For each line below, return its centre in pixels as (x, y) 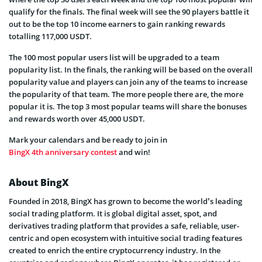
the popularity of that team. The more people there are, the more (126, 94)
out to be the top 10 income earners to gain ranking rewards (117, 24)
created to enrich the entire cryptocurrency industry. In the (115, 250)
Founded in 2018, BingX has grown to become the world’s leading (125, 201)
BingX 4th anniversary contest (63, 152)
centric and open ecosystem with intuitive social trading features (125, 238)
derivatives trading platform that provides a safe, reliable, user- (124, 225)
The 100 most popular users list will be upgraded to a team (114, 57)
